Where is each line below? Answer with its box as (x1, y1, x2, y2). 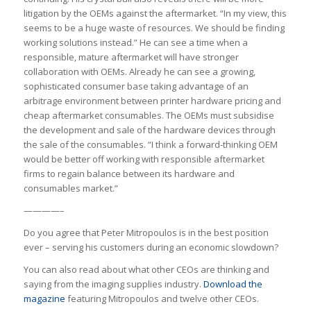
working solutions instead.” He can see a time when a (23, 35, 248, 49)
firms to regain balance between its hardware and (23, 167, 235, 180)
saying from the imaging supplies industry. (23, 277, 203, 290)
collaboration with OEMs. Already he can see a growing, (23, 65, 255, 78)
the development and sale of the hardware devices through (23, 123, 276, 136)
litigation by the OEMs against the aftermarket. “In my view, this (23, 6, 287, 19)
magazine (23, 292, 65, 305)
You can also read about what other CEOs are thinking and (23, 262, 269, 276)
